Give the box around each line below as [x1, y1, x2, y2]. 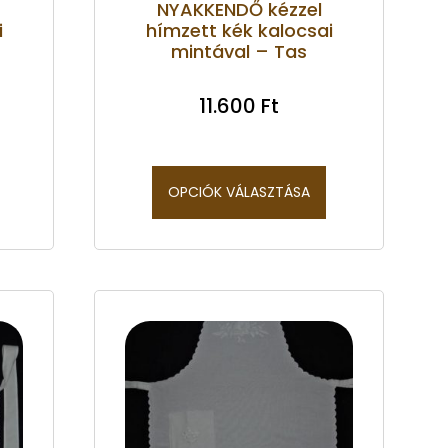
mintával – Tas [171, 38, 307, 64]
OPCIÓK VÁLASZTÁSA [168, 181, 310, 202]
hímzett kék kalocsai [145, 17, 333, 43]
